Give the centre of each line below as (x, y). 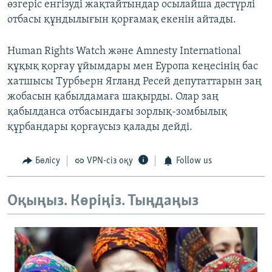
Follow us (194, 161)
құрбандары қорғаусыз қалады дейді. (100, 127)
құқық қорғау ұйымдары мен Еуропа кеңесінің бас (133, 67)
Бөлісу (47, 161)
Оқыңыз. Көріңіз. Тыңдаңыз (103, 201)
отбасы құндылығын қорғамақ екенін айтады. (122, 20)
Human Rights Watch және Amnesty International (124, 52)
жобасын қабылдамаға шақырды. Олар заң (113, 97)
